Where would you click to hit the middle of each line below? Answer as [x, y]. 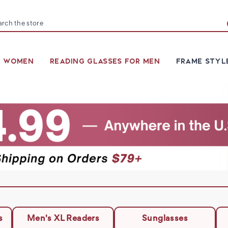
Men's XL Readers [63, 219]
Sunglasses [165, 219]
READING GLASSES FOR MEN [105, 61]
